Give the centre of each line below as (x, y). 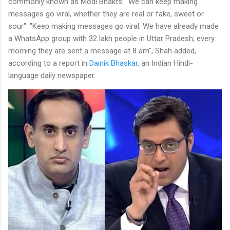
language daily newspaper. (52, 75)
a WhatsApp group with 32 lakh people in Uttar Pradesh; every (111, 38)
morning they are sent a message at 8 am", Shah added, (102, 51)
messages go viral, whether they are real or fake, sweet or (106, 14)
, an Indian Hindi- (165, 63)
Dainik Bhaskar (113, 63)
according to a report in (49, 63)
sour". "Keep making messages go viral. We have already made (113, 26)
